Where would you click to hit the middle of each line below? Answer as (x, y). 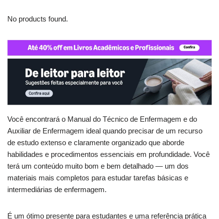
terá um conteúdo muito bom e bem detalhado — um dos (98, 166)
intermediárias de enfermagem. (57, 190)
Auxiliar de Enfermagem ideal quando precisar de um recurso (105, 131)
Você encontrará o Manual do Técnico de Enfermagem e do (102, 119)
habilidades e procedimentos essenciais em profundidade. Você (109, 154)
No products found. (38, 19)
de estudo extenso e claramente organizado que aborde (96, 143)
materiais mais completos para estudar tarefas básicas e (98, 178)
